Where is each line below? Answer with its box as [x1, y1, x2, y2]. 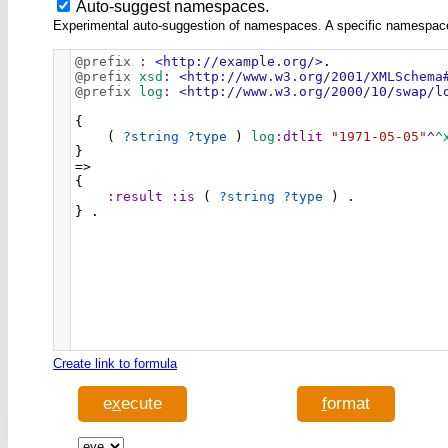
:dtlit [275, 128, 323, 144]
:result [107, 188, 163, 204]
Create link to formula [53, 355, 177, 371]
